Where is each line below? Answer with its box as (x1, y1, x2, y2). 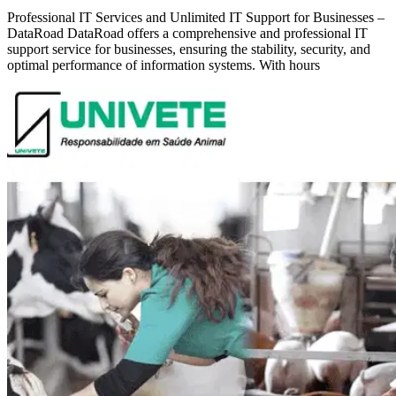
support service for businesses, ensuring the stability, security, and (7, 42, 370, 57)
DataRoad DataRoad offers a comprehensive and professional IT (7, 26, 368, 42)
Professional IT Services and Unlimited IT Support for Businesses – (7, 10, 385, 26)
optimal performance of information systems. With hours (7, 57, 320, 73)
